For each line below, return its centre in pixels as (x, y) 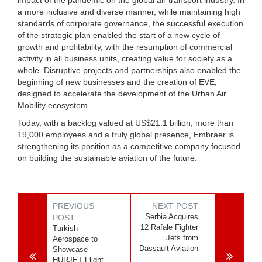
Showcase (70, 249)
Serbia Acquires (172, 216)
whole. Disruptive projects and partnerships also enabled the (129, 70)
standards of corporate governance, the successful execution (130, 23)
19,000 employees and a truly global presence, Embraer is (126, 134)
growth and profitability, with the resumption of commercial (125, 46)
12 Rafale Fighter (170, 227)
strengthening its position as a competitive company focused (129, 146)
